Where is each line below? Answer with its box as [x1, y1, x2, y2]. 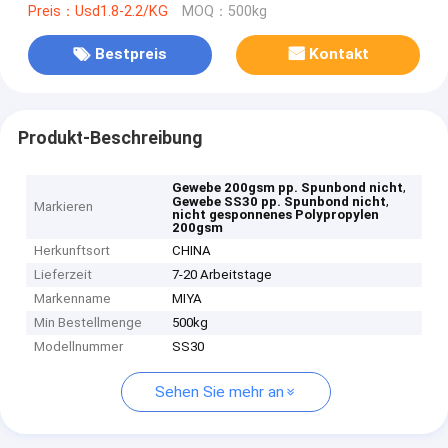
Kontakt [309, 45, 370, 64]
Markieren [34, 199, 94, 215]
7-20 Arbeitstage [172, 267, 273, 283]
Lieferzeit [34, 267, 93, 283]
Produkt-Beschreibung [17, 127, 202, 148]
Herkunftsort [34, 243, 111, 259]
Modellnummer [34, 339, 124, 355]
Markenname [34, 291, 112, 307]
